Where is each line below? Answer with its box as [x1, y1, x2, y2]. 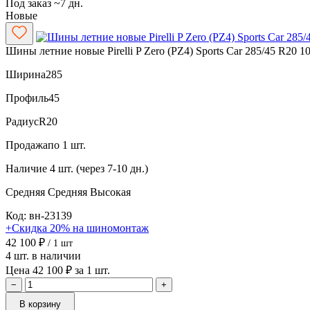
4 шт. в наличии [6, 249, 81, 262]
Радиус [6, 115, 39, 127]
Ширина [6, 68, 46, 80]
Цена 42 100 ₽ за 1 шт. [6, 264, 110, 276]
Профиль [6, 91, 48, 104]
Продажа [6, 138, 48, 151]
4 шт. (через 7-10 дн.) [50, 162, 148, 174]
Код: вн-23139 [6, 209, 72, 221]
